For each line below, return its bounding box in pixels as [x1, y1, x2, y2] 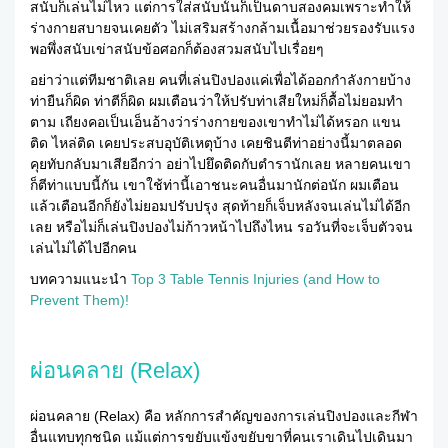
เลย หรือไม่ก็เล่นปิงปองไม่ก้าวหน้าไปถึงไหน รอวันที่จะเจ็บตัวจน [30, 219, 413, 236]
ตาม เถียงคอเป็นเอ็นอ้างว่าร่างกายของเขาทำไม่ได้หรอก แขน [30, 114, 401, 131]
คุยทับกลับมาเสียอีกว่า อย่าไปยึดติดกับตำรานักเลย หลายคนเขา [30, 156, 411, 173]
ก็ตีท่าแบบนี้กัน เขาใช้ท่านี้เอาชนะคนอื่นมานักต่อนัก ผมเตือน [30, 177, 399, 194]
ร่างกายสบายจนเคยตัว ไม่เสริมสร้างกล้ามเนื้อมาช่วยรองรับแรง [30, 20, 415, 37]
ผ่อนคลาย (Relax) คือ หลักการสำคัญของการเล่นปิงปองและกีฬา [30, 408, 418, 425]
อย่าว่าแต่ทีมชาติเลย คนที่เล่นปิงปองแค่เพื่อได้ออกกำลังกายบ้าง [30, 72, 411, 89]
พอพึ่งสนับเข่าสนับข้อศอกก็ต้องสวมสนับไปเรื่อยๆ [30, 41, 328, 58]
